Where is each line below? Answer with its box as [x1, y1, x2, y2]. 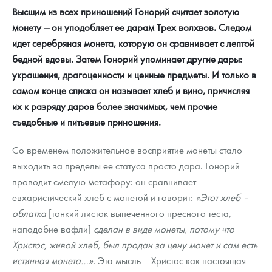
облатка [12, 206, 49, 220]
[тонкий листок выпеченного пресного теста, [49, 206, 231, 220]
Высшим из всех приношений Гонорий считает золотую [12, 5, 239, 18]
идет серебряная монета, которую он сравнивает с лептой [12, 36, 254, 50]
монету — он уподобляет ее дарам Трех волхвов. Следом [12, 21, 251, 34]
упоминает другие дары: [140, 52, 242, 66]
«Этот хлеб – [195, 191, 249, 204]
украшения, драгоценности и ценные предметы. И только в [12, 68, 256, 81]
